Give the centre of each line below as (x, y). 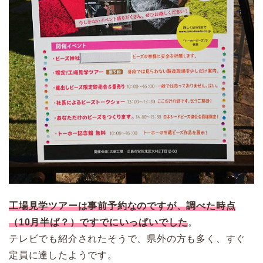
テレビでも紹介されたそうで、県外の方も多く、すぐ (127, 239)
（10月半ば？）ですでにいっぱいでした (99, 222)
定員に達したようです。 (63, 255)
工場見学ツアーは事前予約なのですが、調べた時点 (122, 206)
